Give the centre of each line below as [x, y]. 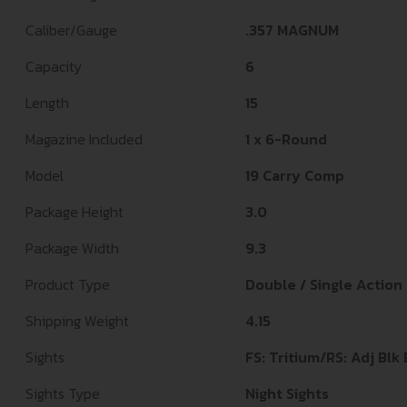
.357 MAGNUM [292, 30]
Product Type [68, 285]
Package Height [74, 212]
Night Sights [287, 394]
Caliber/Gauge [71, 30]
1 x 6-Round [286, 139]
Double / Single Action [324, 285]
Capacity [54, 67]
